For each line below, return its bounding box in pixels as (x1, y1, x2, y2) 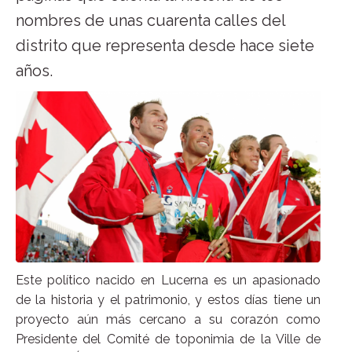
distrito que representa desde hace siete (16, 36, 314, 55)
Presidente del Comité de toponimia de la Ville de (16, 332, 321, 347)
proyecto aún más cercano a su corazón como (16, 312, 321, 328)
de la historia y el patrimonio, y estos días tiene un (16, 292, 321, 308)
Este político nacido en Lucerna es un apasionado (16, 273, 321, 288)
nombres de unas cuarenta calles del (16, 11, 285, 30)
